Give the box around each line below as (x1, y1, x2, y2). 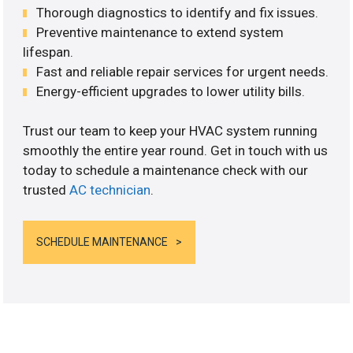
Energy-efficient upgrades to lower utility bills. (36, 83, 306, 99)
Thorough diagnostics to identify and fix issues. (36, 4, 319, 20)
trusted (23, 182, 70, 199)
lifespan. (23, 43, 74, 60)
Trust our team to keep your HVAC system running (23, 123, 318, 139)
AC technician (69, 182, 151, 199)
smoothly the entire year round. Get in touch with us (23, 143, 329, 159)
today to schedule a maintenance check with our (23, 162, 309, 179)
